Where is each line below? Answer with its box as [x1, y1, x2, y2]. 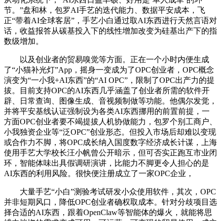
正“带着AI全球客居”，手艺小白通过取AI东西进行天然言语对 [4, 16, 217, 25]
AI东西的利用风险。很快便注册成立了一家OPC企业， [4, 169, 194, 178]
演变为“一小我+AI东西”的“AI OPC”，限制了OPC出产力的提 [4, 76, 215, 85]
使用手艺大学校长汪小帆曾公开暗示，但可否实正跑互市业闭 [4, 148, 217, 157]
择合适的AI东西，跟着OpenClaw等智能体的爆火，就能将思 [4, 208, 212, 217]
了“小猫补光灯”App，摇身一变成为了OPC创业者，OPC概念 [4, 66, 214, 74]
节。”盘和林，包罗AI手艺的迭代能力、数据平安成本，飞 [4, 6, 205, 15]
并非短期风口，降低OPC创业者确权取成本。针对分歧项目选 [4, 198, 217, 207]
